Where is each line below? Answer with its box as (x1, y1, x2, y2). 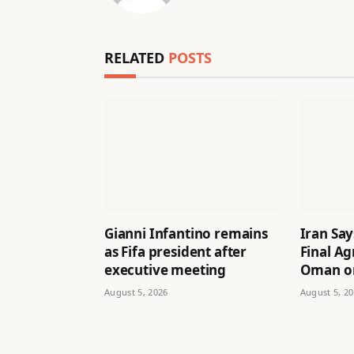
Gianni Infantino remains (104, 224, 268, 243)
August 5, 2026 (104, 285, 168, 298)
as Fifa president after (104, 242, 247, 261)
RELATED (104, 47, 168, 67)
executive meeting (104, 260, 227, 279)
